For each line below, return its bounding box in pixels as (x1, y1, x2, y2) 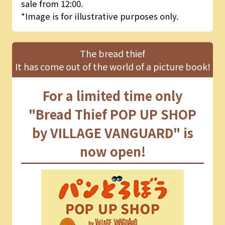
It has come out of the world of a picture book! (15, 59, 210, 73)
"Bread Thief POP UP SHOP (29, 104, 196, 123)
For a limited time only (43, 86, 182, 104)
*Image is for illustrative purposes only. (21, 10, 178, 23)
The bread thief (80, 46, 145, 60)
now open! (79, 142, 146, 160)
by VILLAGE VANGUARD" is (32, 123, 193, 142)
